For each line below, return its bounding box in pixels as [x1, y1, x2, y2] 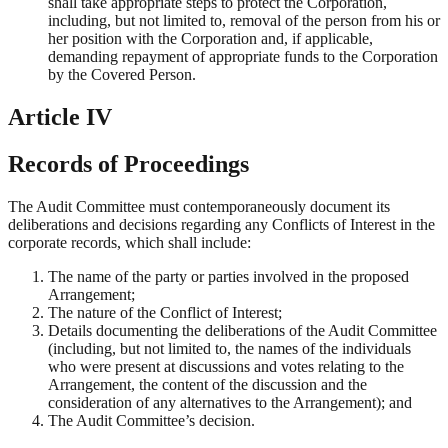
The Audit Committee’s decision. [48, 411, 255, 429]
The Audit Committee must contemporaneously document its [8, 197, 390, 215]
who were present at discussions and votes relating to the [48, 357, 404, 375]
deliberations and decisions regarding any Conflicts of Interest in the [8, 215, 435, 233]
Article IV [8, 103, 112, 130]
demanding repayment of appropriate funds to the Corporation [48, 48, 438, 66]
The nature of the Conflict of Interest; [48, 303, 282, 321]
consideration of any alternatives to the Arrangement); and [48, 393, 412, 411]
